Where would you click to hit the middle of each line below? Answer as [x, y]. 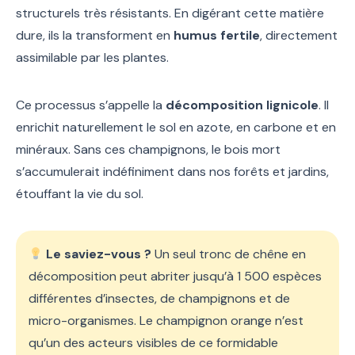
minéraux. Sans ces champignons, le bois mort [148, 150]
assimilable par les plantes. [92, 58]
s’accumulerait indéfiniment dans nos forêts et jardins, [172, 172]
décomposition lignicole [242, 105]
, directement [299, 36]
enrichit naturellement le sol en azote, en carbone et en [176, 128]
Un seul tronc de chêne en [229, 254]
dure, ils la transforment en [95, 36]
